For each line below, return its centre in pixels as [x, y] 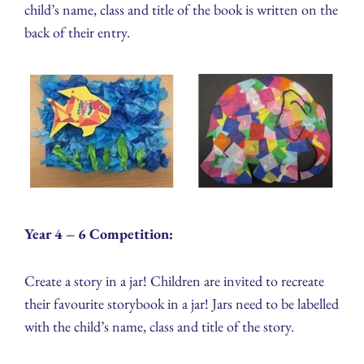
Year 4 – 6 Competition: [99, 233]
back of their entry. [77, 32]
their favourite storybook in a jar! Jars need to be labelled [182, 303]
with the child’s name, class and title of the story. [159, 326]
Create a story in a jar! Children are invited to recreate [174, 280]
